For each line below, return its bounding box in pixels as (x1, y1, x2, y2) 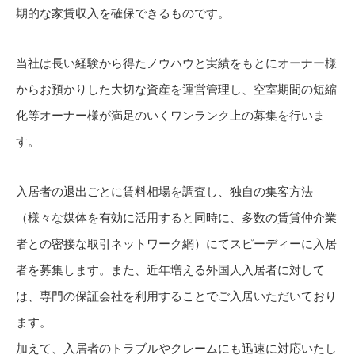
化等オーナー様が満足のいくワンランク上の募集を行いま (16, 108, 325, 122)
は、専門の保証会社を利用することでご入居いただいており (16, 288, 337, 303)
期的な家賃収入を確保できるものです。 (16, 6, 230, 20)
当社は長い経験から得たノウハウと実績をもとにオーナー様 (16, 55, 337, 70)
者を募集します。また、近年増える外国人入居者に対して (16, 262, 325, 277)
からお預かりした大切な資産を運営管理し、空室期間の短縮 (16, 82, 337, 96)
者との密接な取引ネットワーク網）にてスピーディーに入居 (16, 236, 337, 250)
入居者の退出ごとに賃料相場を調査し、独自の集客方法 (16, 184, 313, 198)
